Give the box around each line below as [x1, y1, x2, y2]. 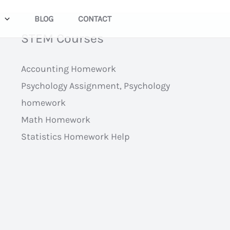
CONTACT [78, 13, 111, 24]
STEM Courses [21, 31, 104, 46]
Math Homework [21, 114, 90, 125]
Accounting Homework [21, 63, 116, 74]
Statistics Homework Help [21, 131, 130, 142]
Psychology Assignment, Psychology [21, 80, 170, 91]
